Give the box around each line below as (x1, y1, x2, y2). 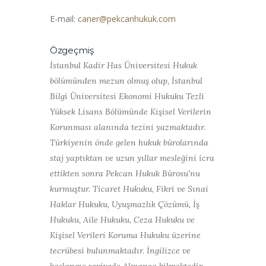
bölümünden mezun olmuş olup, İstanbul (50, 75, 202, 87)
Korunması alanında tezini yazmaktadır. (50, 122, 205, 133)
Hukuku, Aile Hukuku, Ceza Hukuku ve (50, 214, 195, 226)
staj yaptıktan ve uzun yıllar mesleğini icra (50, 153, 214, 164)
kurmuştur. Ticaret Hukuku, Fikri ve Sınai (50, 183, 208, 195)
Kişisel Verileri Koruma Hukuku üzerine (50, 230, 201, 241)
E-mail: (50, 13, 78, 25)
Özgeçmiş (50, 45, 94, 56)
